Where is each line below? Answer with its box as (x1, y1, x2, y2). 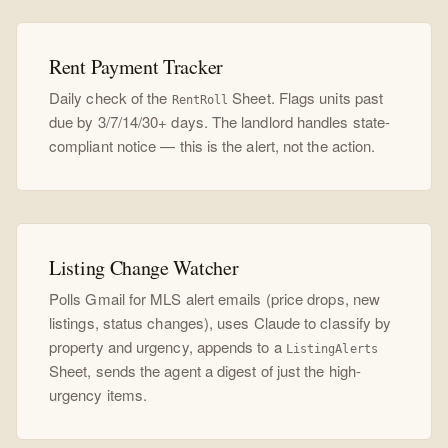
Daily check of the (49, 87, 172, 108)
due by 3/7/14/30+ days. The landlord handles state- (49, 111, 391, 132)
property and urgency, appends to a (49, 336, 286, 357)
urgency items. (49, 384, 148, 405)
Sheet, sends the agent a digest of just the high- (49, 360, 361, 381)
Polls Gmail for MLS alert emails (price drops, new (49, 288, 380, 309)
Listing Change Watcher (49, 254, 239, 281)
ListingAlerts (285, 342, 378, 356)
